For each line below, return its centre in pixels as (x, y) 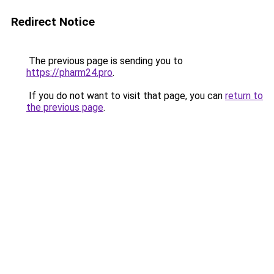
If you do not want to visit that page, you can (126, 96)
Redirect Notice (53, 22)
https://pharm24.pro (69, 72)
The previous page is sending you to (105, 61)
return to (244, 96)
